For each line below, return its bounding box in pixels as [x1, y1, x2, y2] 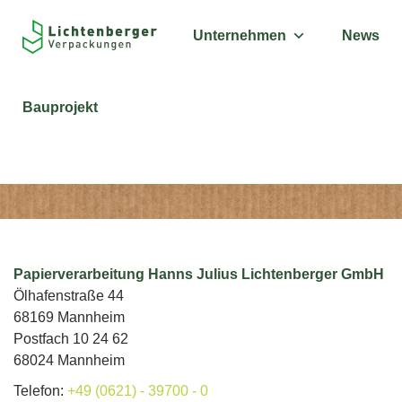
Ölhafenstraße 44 [13, 288, 124, 303]
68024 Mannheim [13, 353, 125, 368]
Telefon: [13, 383, 67, 398]
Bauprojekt [22, 100, 98, 115]
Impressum [13, 125, 186, 162]
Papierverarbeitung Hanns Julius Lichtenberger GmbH [13, 267, 384, 282]
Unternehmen [193, 28, 286, 43]
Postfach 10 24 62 [13, 331, 128, 346]
